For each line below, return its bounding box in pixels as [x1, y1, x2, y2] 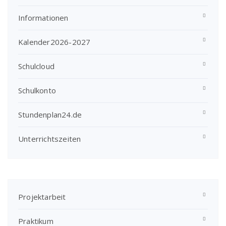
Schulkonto [18, 85, 56, 95]
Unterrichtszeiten [18, 134, 81, 144]
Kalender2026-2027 [18, 37, 91, 47]
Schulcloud [18, 61, 54, 71]
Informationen [18, 13, 69, 23]
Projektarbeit [18, 192, 66, 202]
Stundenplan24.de [18, 109, 82, 120]
